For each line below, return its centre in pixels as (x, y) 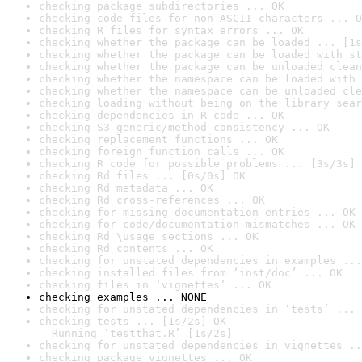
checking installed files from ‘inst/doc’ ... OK (191, 273)
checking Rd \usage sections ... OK (149, 236)
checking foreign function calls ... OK (162, 152)
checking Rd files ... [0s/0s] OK (142, 176)
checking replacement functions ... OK (158, 139)
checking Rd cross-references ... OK (152, 200)
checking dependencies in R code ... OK (162, 115)
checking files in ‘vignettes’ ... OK (155, 285)
